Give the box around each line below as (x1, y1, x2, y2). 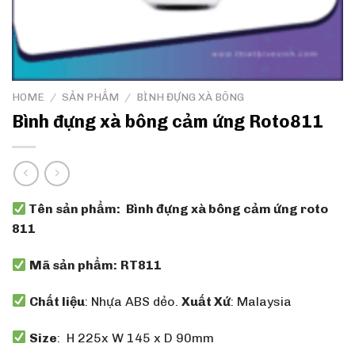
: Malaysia (231, 293, 292, 309)
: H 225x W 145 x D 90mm (57, 330, 215, 345)
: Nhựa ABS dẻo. (85, 293, 182, 309)
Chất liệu (29, 293, 86, 309)
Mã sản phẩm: (29, 257, 118, 273)
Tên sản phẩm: (26, 201, 121, 217)
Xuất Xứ (181, 293, 231, 309)
